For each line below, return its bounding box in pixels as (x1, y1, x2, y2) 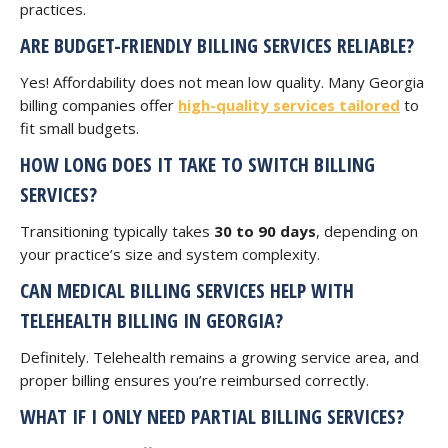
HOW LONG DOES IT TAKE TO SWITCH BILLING (20, 151, 375, 178)
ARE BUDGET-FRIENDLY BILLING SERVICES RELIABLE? (20, 32, 414, 59)
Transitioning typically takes (20, 221, 214, 241)
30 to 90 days (214, 221, 316, 241)
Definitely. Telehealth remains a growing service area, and (20, 347, 419, 367)
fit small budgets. (20, 118, 139, 138)
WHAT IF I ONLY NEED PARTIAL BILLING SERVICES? (20, 403, 404, 430)
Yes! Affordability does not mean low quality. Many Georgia (20, 72, 424, 92)
